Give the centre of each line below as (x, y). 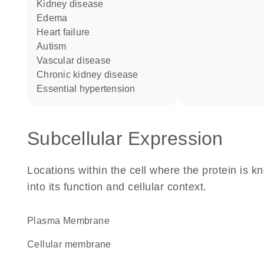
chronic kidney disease (91, 75)
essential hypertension (89, 89)
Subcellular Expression (125, 138)
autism (55, 46)
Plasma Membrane (72, 221)
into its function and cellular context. (117, 187)
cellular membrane (73, 244)
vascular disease (77, 60)
